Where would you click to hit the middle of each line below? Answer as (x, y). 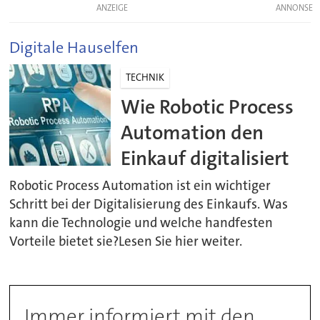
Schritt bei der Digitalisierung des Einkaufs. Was (149, 205)
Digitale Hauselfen (74, 48)
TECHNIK (145, 77)
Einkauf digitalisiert (205, 158)
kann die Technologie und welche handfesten (141, 223)
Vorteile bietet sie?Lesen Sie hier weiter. (126, 242)
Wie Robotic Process (207, 106)
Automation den (192, 132)
